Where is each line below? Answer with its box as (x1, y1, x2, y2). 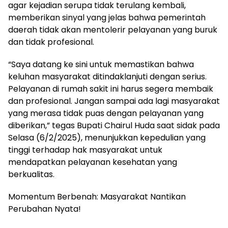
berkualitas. (8, 168, 54, 181)
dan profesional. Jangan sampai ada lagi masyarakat (8, 95, 220, 107)
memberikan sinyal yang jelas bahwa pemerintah (8, 12, 206, 24)
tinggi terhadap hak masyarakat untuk (8, 144, 162, 156)
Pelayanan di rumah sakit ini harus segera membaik (8, 83, 213, 95)
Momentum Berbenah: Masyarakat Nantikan (8, 191, 186, 203)
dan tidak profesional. (8, 36, 94, 48)
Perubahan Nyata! (8, 203, 81, 215)
